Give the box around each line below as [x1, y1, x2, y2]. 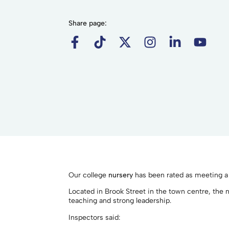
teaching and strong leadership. [68, 196, 172, 205]
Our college [68, 171, 109, 179]
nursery [108, 171, 133, 179]
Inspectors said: [68, 213, 121, 222]
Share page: [68, 19, 107, 28]
